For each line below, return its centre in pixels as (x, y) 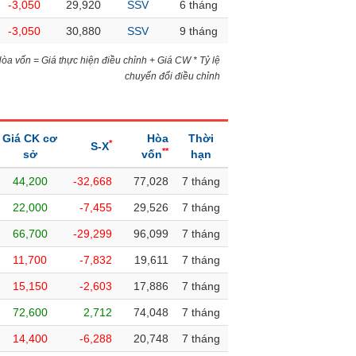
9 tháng (199, 31)
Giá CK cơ (30, 138)
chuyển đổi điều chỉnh (173, 76)
